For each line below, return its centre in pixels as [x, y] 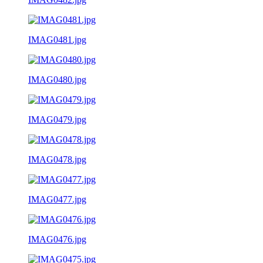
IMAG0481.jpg [57, 39]
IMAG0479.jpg [57, 119]
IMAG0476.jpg [57, 239]
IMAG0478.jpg [57, 159]
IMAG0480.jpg [57, 79]
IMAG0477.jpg [57, 199]
